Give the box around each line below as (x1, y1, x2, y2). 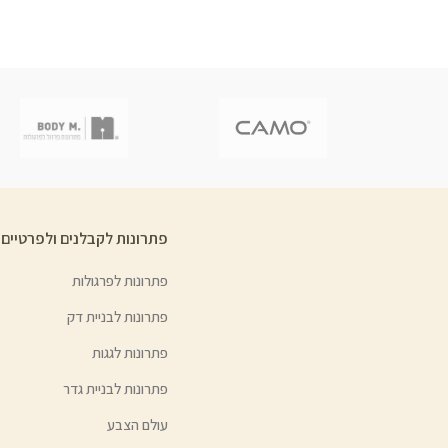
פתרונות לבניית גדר (63, 379, 169, 399)
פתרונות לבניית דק (67, 307, 169, 327)
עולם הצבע (107, 415, 169, 435)
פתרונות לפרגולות (72, 271, 169, 291)
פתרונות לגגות (92, 343, 169, 363)
